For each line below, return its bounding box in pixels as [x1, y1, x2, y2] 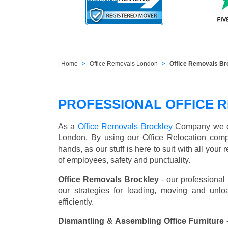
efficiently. [58, 197, 94, 207]
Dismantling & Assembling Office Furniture [58, 217, 224, 226]
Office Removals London [90, 60, 158, 68]
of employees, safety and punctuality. [58, 156, 190, 165]
